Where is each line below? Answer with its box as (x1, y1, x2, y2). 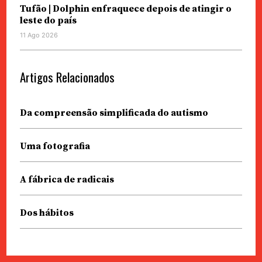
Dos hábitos (19, 207, 74, 219)
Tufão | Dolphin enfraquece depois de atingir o (19, 3, 232, 15)
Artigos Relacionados (19, 68, 115, 87)
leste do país (19, 15, 77, 27)
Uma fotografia (19, 140, 90, 153)
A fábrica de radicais (19, 174, 114, 186)
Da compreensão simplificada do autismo (19, 107, 208, 119)
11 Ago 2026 (19, 31, 58, 40)
